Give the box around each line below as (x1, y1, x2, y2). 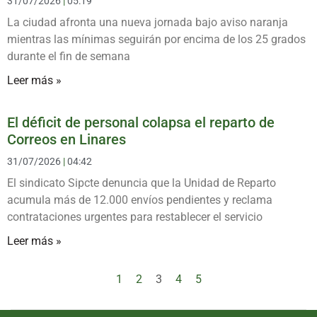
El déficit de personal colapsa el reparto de (7, 113, 275, 131)
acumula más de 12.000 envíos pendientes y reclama (7, 192, 272, 207)
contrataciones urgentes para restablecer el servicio (7, 209, 263, 224)
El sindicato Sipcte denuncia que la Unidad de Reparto (7, 175, 276, 190)
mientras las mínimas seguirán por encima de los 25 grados (7, 32, 306, 46)
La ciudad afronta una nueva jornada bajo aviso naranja (7, 15, 288, 29)
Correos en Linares (7, 130, 126, 148)
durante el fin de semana (7, 49, 130, 63)
